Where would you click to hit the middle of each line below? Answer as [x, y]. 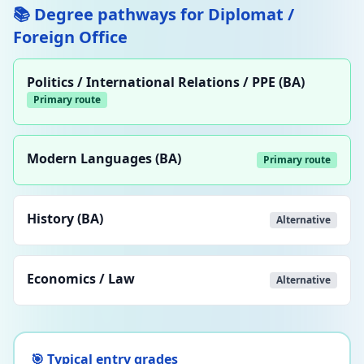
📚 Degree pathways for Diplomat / [154, 14]
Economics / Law [81, 279]
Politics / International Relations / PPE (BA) [166, 82]
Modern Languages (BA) [104, 158]
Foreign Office [70, 37]
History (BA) [65, 219]
